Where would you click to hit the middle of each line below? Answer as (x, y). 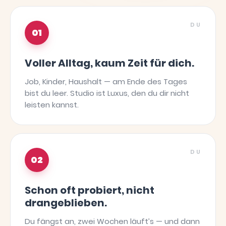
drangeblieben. (66, 203)
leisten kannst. (52, 105)
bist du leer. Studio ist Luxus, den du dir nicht (107, 93)
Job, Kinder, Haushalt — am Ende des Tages (106, 81)
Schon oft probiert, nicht (90, 190)
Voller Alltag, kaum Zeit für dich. (109, 63)
